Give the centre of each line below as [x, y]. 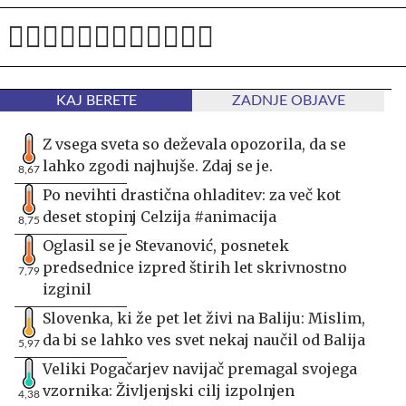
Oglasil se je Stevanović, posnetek [166, 245]
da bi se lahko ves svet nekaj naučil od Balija [204, 339]
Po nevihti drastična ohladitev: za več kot [192, 194]
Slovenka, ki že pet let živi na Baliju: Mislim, [204, 318]
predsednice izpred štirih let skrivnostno [195, 267]
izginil [67, 289]
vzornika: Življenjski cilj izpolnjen [169, 390]
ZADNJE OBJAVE [288, 100]
